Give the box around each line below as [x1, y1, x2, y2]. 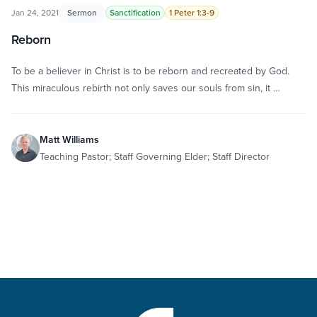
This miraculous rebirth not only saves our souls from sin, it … [11, 81, 280, 95]
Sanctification [110, 6, 161, 18]
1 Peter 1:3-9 [169, 6, 214, 18]
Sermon [67, 6, 97, 18]
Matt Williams [40, 132, 99, 146]
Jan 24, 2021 [11, 6, 59, 18]
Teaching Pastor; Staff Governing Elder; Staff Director [40, 149, 270, 163]
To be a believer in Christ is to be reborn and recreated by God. [11, 64, 289, 78]
